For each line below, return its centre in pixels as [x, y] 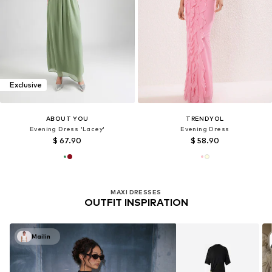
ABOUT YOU [67, 118]
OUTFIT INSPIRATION [136, 203]
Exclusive [26, 85]
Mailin [41, 236]
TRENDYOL [205, 118]
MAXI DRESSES [136, 192]
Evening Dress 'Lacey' [67, 128]
